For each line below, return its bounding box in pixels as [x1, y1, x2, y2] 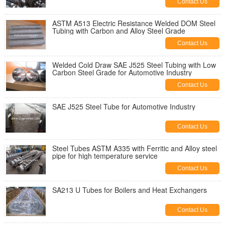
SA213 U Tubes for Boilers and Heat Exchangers [52, 185, 207, 195]
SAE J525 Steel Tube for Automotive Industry [52, 101, 195, 111]
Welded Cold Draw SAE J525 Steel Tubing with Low [52, 60, 216, 70]
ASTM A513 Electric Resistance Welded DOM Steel [52, 18, 215, 28]
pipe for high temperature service [52, 151, 158, 161]
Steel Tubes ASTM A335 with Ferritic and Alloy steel [52, 143, 217, 153]
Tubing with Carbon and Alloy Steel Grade [52, 26, 185, 36]
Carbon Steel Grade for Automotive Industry [52, 67, 192, 77]
